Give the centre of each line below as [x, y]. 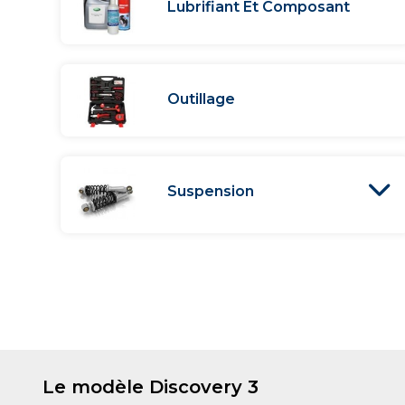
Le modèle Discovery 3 [151, 387]
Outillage [202, 99]
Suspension [211, 191]
